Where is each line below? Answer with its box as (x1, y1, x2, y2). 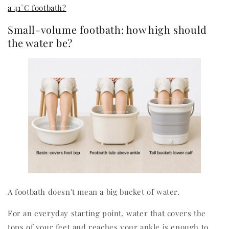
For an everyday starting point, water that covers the (8, 208, 206, 219)
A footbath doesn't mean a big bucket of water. (8, 187, 180, 197)
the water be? (8, 36, 73, 50)
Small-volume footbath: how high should (8, 22, 207, 37)
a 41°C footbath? (8, 2, 66, 13)
